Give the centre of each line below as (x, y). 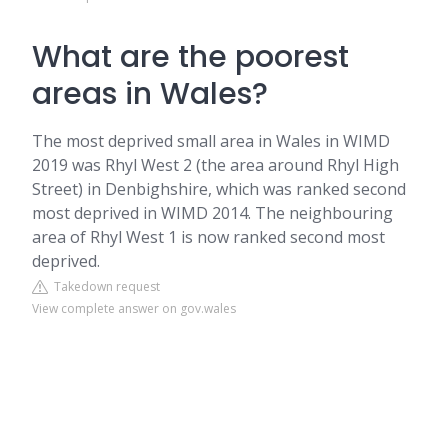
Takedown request (104, 286)
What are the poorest (190, 57)
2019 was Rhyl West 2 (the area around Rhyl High (215, 165)
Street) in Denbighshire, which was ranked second (219, 189)
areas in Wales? (150, 94)
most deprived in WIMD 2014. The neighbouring (212, 213)
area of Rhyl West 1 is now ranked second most (208, 237)
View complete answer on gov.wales (134, 308)
